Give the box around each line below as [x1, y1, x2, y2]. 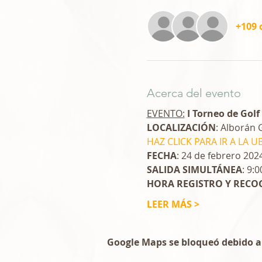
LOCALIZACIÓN [146, 121, 216, 134]
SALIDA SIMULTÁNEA [146, 163, 242, 176]
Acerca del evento [146, 86, 241, 100]
